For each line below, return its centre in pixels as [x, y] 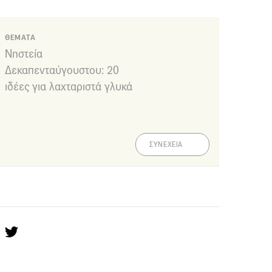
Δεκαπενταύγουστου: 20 [62, 70]
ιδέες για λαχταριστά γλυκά [69, 86]
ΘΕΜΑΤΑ [20, 38]
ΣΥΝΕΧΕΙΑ [166, 145]
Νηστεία [24, 53]
